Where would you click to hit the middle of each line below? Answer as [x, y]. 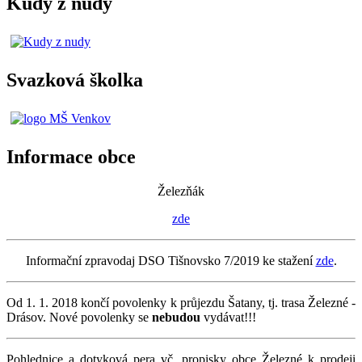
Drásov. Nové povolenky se [79, 317]
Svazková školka [75, 80]
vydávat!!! [230, 317]
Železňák [181, 191]
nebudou [178, 317]
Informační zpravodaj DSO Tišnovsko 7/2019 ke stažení [170, 260]
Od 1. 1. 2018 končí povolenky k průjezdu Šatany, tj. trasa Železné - [181, 302]
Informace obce [71, 156]
